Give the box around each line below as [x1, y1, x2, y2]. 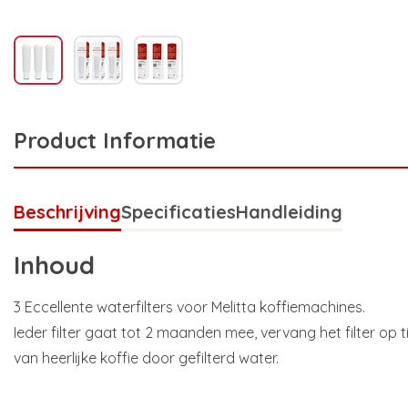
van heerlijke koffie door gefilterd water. [14, 348, 279, 367]
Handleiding [236, 200, 342, 224]
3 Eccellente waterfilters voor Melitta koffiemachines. [14, 297, 365, 316]
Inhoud [14, 249, 95, 280]
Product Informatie [14, 127, 216, 155]
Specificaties [121, 200, 236, 224]
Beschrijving [14, 200, 121, 224]
